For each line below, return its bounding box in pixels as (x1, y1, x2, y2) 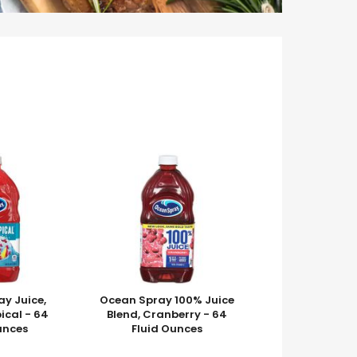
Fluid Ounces (131, 321, 203, 336)
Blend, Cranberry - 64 (107, 307, 228, 322)
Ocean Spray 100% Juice (100, 292, 235, 308)
